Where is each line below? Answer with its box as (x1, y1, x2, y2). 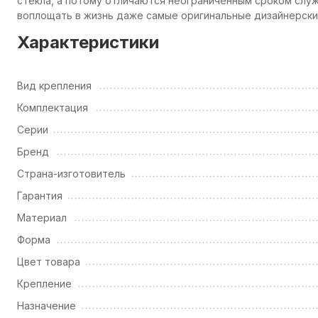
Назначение (17, 300, 76, 312)
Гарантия (17, 190, 62, 202)
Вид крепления (17, 79, 92, 92)
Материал (17, 212, 67, 224)
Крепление (17, 278, 72, 290)
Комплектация (17, 102, 88, 114)
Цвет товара (17, 256, 80, 268)
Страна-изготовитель (17, 168, 126, 180)
